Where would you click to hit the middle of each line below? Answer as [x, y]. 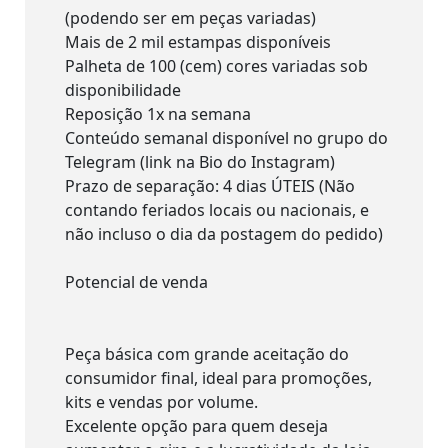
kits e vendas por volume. [161, 401]
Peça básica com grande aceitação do [207, 353]
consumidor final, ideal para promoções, [218, 377]
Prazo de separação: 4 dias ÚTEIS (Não [210, 185]
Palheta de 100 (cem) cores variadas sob [216, 65]
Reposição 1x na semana [158, 113]
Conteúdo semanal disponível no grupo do [226, 137]
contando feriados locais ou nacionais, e [217, 209]
